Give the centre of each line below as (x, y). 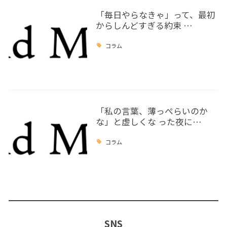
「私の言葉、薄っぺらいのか (152, 111)
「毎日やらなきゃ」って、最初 (155, 15)
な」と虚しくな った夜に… (148, 122)
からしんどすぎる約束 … (144, 26)
